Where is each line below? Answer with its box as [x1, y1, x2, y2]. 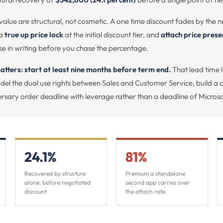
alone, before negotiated [24, 179, 91, 186]
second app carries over [125, 179, 190, 186]
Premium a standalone [125, 170, 185, 177]
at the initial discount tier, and [63, 30, 161, 39]
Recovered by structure [24, 170, 86, 177]
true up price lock [4, 30, 63, 39]
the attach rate [125, 188, 165, 195]
